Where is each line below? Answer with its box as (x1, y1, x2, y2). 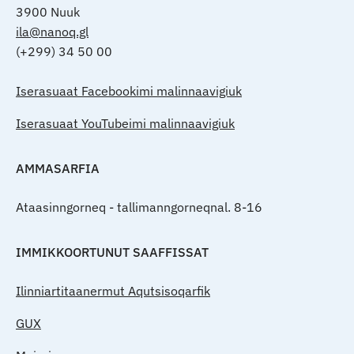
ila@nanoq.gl (16, 24, 88, 40)
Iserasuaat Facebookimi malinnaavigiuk (16, 83, 242, 99)
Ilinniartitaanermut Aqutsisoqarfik (16, 283, 210, 299)
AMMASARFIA (16, 160, 100, 176)
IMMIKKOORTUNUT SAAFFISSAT (16, 244, 209, 260)
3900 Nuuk (16, 4, 80, 20)
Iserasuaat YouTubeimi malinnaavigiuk (16, 115, 235, 131)
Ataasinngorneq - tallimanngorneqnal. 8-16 (16, 199, 262, 215)
